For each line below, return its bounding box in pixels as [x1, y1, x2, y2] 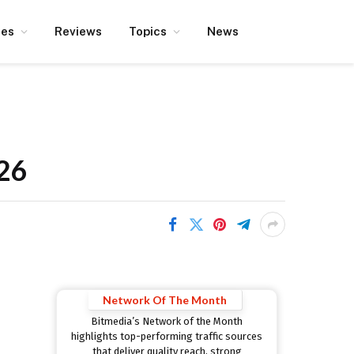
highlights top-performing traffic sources [71, 330, 262, 343]
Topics [129, 24, 167, 38]
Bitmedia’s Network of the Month [91, 315, 243, 328]
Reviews [55, 24, 102, 38]
